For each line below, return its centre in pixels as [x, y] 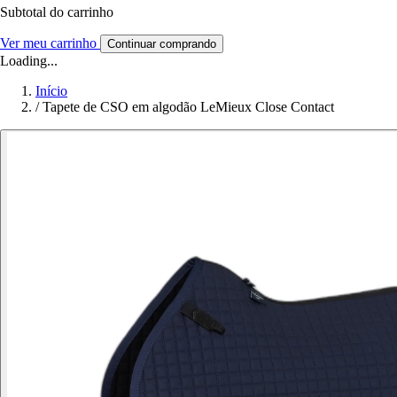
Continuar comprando [162, 44]
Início [51, 91]
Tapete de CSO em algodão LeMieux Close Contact [188, 107]
